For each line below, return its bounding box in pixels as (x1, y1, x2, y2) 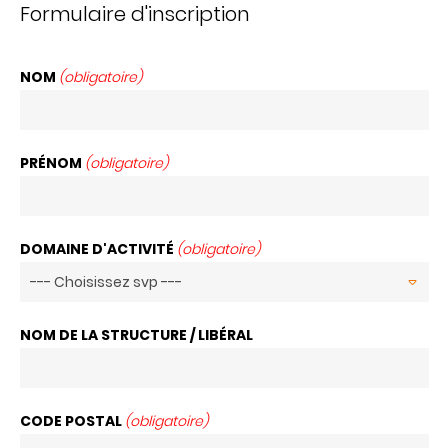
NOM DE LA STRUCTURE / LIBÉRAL (19, 325, 253, 346)
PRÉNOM (19, 153, 85, 174)
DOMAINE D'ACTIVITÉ (19, 239, 177, 260)
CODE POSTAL (19, 411, 125, 432)
